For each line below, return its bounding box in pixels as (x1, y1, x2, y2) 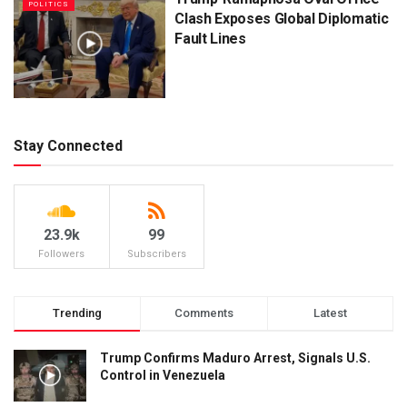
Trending (53, 305, 103, 320)
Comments (174, 305, 233, 320)
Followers (38, 247, 85, 260)
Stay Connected (14, 136, 123, 154)
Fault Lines (174, 30, 246, 47)
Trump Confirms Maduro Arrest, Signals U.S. (100, 350, 371, 365)
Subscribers (126, 247, 186, 260)
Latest (313, 305, 347, 320)
